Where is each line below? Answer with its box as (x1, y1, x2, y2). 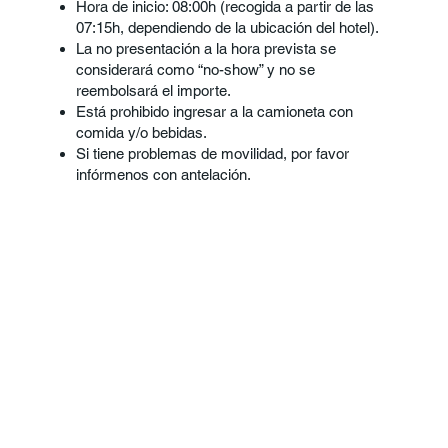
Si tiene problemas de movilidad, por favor (76, 144, 350, 162)
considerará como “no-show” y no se (76, 60, 316, 78)
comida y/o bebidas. (76, 123, 208, 141)
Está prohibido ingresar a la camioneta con (76, 102, 354, 120)
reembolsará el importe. (76, 81, 232, 99)
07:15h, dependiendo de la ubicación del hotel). (76, 18, 380, 36)
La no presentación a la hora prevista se (76, 39, 337, 57)
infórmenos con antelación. (76, 165, 252, 183)
